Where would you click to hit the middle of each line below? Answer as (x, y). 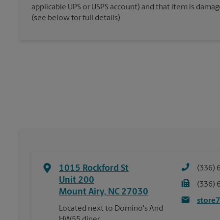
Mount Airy (82, 192)
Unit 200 (77, 180)
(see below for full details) (76, 18)
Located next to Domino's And (111, 209)
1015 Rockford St (94, 169)
